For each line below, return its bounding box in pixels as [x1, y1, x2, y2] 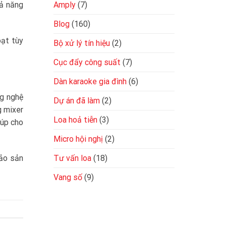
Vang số [53, 172, 82, 182]
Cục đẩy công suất [53, 57, 121, 67]
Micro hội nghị [53, 134, 103, 144]
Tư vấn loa [53, 153, 91, 163]
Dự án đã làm [53, 95, 100, 105]
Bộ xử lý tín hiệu [53, 38, 110, 48]
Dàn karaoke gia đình [53, 76, 127, 86]
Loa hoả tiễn [53, 115, 97, 125]
